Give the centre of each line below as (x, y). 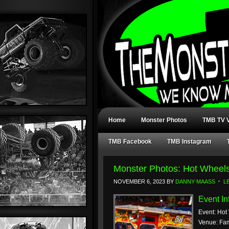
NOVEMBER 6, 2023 (139, 181)
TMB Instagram (189, 142)
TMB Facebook (130, 142)
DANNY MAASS (195, 181)
